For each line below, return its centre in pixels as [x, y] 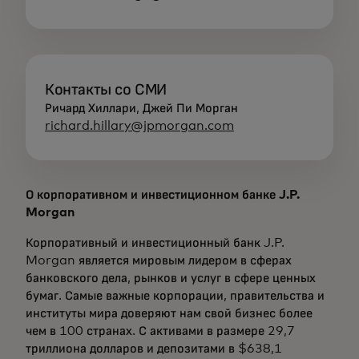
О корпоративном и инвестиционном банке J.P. [163, 195]
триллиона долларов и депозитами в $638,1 [154, 349]
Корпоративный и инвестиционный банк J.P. [155, 243]
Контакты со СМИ [106, 90]
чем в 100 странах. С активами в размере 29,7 [160, 331]
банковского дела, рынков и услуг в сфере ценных [171, 278]
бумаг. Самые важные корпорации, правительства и [175, 296]
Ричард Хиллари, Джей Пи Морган [141, 108]
